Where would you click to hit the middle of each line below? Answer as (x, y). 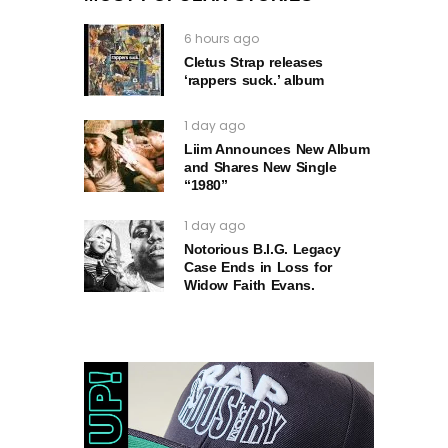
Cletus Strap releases (253, 61)
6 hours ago (221, 38)
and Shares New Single (260, 166)
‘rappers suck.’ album (254, 79)
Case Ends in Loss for (258, 266)
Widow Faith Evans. (249, 284)
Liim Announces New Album (277, 148)
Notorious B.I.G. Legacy (262, 248)
